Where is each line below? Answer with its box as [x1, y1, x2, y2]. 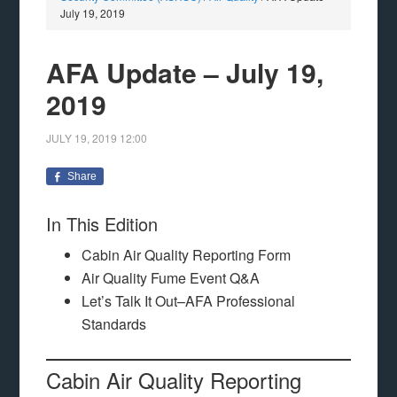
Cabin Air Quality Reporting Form [82, 245, 292, 265]
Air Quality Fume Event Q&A [82, 268, 261, 288]
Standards [82, 314, 147, 334]
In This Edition [46, 211, 159, 237]
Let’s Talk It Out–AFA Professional [82, 291, 296, 311]
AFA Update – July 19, [46, 53, 324, 91]
